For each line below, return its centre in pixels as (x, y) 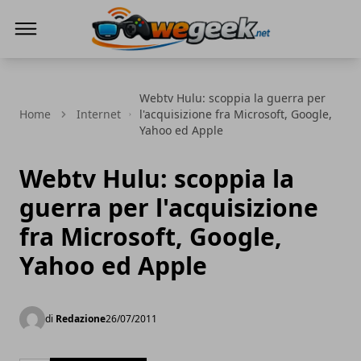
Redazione (81, 319)
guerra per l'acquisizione (169, 207)
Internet (99, 114)
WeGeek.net (127, 60)
